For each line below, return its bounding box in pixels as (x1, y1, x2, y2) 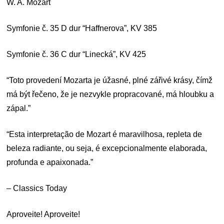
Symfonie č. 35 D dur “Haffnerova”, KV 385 (6, 23, 157, 32)
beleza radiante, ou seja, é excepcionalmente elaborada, (6, 143, 207, 152)
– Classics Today (6, 183, 67, 192)
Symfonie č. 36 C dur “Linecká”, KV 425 (6, 49, 146, 58)
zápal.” (6, 103, 31, 112)
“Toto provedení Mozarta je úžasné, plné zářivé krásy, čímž (6, 75, 213, 84)
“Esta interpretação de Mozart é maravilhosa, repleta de (6, 129, 202, 138)
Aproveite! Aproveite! (6, 209, 80, 218)
